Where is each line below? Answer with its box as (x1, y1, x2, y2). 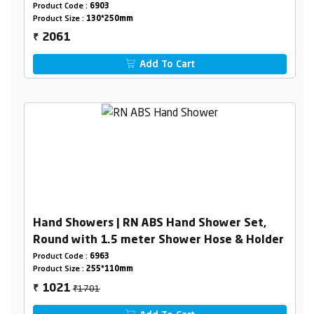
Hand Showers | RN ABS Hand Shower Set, (32, 217, 266, 229)
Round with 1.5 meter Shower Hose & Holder (32, 234, 284, 246)
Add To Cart (137, 59, 196, 69)
